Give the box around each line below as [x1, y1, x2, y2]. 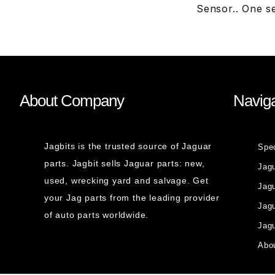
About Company [20, 91, 124, 110]
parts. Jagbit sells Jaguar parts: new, [44, 158, 205, 168]
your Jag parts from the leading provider [44, 193, 220, 203]
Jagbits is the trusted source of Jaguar [44, 141, 212, 151]
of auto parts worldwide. [44, 210, 149, 220]
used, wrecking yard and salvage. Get [44, 176, 209, 185]
